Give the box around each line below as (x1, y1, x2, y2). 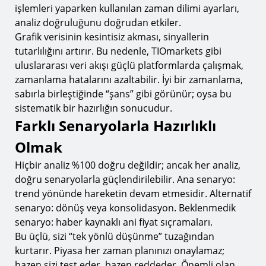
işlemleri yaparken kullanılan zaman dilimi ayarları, (15, 2, 239, 15)
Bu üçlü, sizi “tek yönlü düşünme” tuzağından (15, 230, 214, 243)
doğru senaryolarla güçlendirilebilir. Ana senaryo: (15, 173, 235, 186)
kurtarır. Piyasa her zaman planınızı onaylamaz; (15, 244, 224, 257)
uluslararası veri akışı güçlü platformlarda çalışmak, (15, 59, 243, 72)
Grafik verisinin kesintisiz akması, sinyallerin (15, 30, 209, 43)
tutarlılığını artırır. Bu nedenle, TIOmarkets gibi (15, 45, 221, 58)
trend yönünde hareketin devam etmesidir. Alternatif (15, 187, 251, 200)
